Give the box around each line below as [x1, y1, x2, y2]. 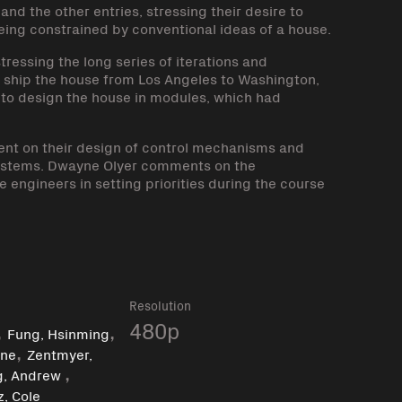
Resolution [129, 297, 192, 314]
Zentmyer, [27, 343, 93, 363]
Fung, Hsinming [7, 322, 110, 343]
